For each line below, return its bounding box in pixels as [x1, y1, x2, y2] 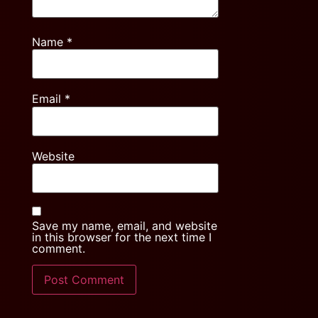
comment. [31, 241, 85, 256]
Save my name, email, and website [31, 219, 217, 234]
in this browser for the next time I [31, 230, 212, 245]
